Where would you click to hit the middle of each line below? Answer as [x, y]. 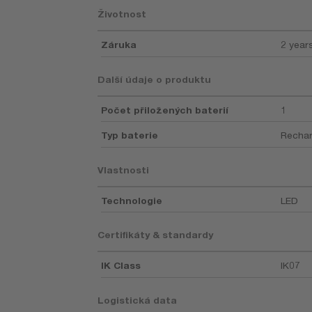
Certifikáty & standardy [156, 235]
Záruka [119, 45]
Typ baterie [130, 135]
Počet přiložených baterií [165, 110]
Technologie [132, 200]
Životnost [122, 14]
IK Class [121, 266]
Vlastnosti [124, 170]
